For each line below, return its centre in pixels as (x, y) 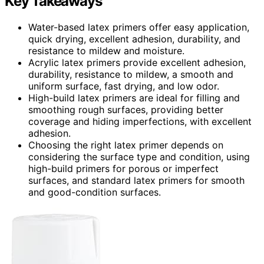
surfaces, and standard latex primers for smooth (136, 180)
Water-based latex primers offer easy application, (139, 27)
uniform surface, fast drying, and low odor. (124, 86)
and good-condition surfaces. (95, 192)
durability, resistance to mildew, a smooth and (131, 74)
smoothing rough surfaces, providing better (126, 109)
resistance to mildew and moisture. (106, 50)
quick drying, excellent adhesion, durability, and (134, 39)
